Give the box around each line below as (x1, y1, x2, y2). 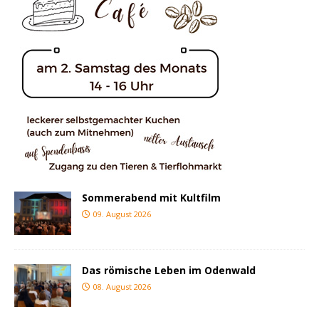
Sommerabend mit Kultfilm (82, 191, 221, 205)
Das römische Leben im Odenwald (82, 263, 256, 277)
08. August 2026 (93, 281, 151, 292)
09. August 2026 (93, 209, 151, 220)
